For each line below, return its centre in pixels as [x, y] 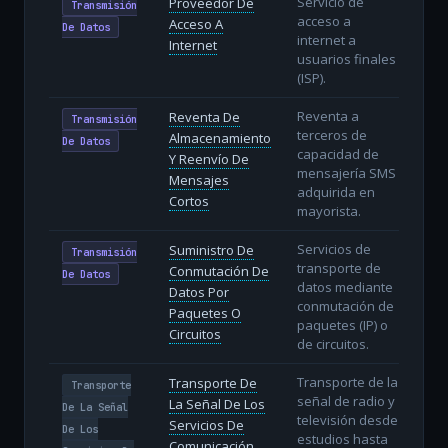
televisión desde [347, 419]
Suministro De [211, 249]
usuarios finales [346, 58]
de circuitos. [332, 343]
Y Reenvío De [208, 158]
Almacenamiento [219, 137]
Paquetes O [204, 312]
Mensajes [198, 179]
